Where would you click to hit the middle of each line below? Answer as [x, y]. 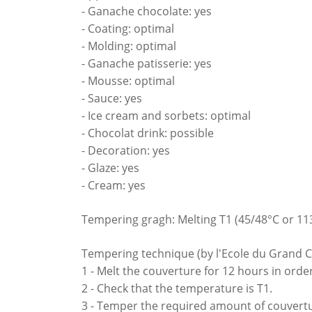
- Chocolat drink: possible [148, 133]
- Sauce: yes [112, 98]
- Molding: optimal [129, 46]
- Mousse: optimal [128, 80]
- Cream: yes [114, 185]
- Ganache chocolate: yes [147, 11]
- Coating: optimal [128, 28]
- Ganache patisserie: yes [147, 63]
